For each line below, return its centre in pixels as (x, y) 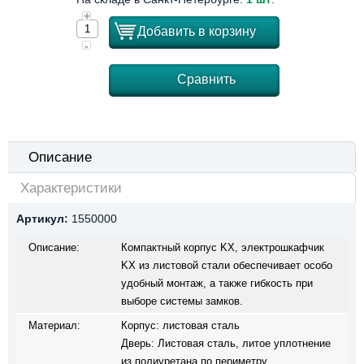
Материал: (54, 325)
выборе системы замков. (182, 301)
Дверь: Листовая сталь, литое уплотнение (226, 343)
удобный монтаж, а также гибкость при (217, 283)
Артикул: (42, 219)
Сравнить (206, 80)
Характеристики (71, 188)
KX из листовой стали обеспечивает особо (227, 265)
